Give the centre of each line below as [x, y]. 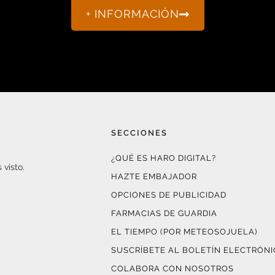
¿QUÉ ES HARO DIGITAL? [163, 158]
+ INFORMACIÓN [132, 14]
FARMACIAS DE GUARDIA [164, 213]
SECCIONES [139, 133]
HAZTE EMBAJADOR [154, 176]
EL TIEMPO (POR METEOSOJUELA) [184, 232]
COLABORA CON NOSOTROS [172, 269]
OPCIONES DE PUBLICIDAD [168, 195]
